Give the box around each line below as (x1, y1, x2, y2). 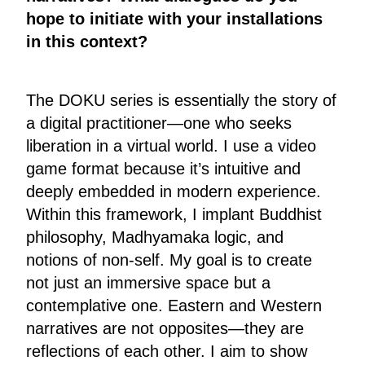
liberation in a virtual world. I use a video (26, 137, 316, 156)
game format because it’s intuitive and (26, 160, 301, 178)
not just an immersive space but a (26, 274, 270, 292)
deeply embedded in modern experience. (26, 182, 321, 201)
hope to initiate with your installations (26, 10, 323, 29)
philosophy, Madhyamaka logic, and (26, 228, 284, 247)
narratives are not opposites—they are (26, 319, 304, 338)
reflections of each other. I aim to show (26, 342, 307, 361)
